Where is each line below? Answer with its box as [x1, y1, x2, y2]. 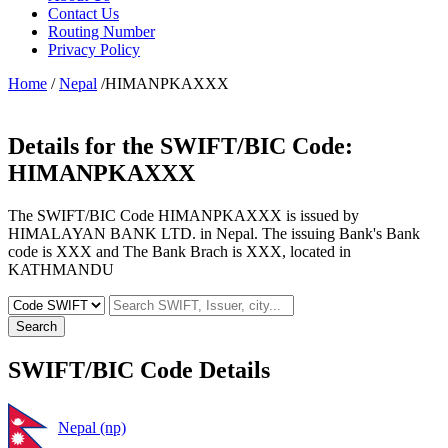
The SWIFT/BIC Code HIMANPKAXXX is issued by [8, 206, 359, 224]
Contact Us [48, 4, 119, 22]
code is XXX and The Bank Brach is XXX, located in [8, 242, 351, 260]
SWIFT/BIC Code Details [8, 356, 270, 383]
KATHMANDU [8, 260, 114, 278]
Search [16, 318, 57, 334]
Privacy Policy [48, 40, 140, 58]
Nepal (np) [58, 418, 126, 436]
